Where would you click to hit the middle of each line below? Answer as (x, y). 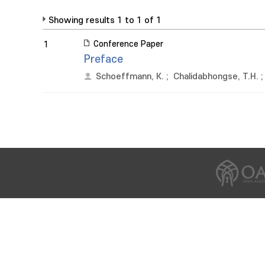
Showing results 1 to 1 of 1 (105, 20)
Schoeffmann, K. (130, 77)
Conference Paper (128, 44)
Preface (104, 59)
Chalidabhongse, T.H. (216, 77)
